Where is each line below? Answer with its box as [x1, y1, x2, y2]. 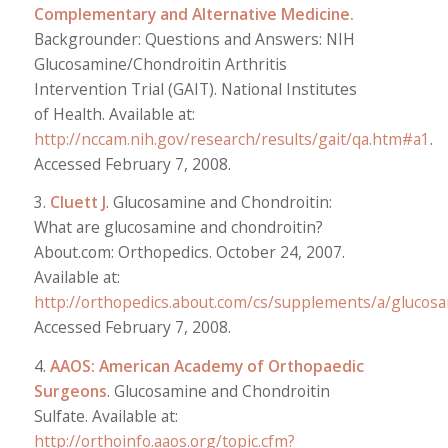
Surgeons [33, 379, 107, 402]
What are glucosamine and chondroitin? [33, 216, 323, 239]
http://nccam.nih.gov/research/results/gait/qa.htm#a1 [33, 128, 430, 151]
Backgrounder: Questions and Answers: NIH [33, 28, 355, 51]
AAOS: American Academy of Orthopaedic [49, 354, 364, 377]
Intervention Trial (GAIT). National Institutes [33, 78, 357, 101]
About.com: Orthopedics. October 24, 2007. [33, 241, 345, 264]
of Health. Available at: [33, 103, 195, 126]
